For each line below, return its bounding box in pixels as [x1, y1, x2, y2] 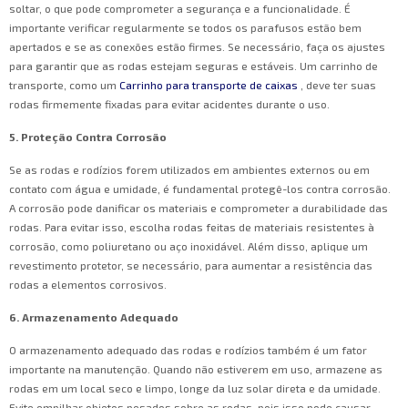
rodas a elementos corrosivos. [9, 278, 167, 291]
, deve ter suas [301, 78, 376, 92]
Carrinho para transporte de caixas [119, 78, 301, 92]
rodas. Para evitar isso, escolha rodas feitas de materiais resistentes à [9, 220, 374, 234]
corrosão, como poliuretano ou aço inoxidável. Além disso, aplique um [9, 240, 368, 253]
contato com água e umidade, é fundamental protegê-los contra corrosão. [9, 182, 391, 196]
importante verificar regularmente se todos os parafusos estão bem [9, 21, 362, 35]
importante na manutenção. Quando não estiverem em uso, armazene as [9, 362, 382, 376]
